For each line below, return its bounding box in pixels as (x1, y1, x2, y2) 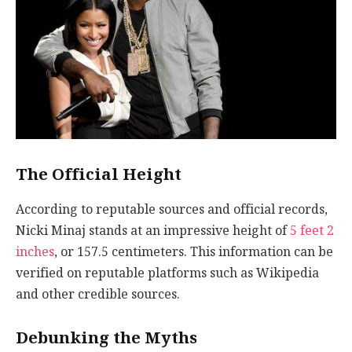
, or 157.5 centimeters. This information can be (54, 240, 333, 262)
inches (16, 240, 54, 262)
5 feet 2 (290, 219, 334, 241)
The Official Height (16, 161, 181, 189)
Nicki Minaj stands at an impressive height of (16, 219, 290, 241)
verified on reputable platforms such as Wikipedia (16, 262, 319, 284)
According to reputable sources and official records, (16, 198, 328, 220)
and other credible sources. (16, 283, 180, 305)
